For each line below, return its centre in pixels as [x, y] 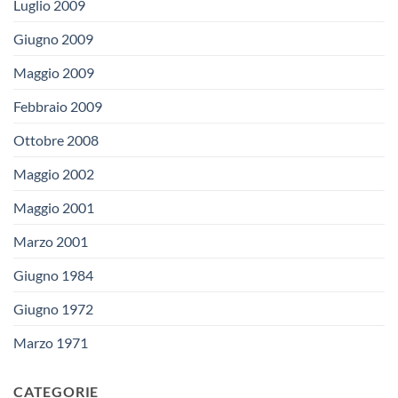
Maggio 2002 [54, 173]
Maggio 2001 [54, 207]
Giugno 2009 [53, 38]
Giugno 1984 [53, 275]
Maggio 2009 [54, 72]
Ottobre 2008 [56, 139]
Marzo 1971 [51, 342]
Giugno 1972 [53, 308]
